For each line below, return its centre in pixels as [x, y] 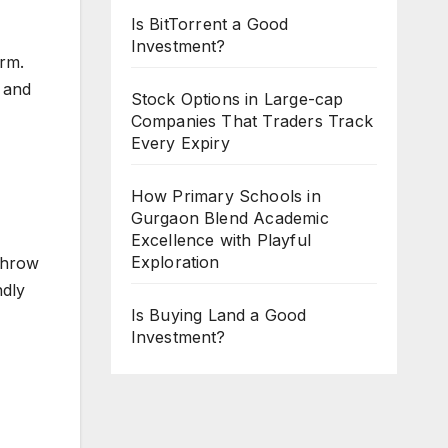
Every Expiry [180, 143]
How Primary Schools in [225, 196]
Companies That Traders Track [252, 121]
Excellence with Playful [221, 240]
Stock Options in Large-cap [237, 99]
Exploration [175, 262]
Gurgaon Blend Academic [229, 218]
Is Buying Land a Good [218, 315]
